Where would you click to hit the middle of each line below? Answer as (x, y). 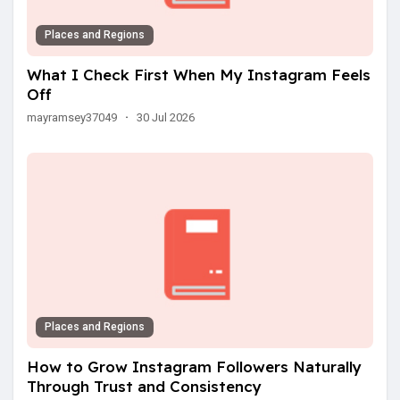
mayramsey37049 (72, 118)
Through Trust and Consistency (144, 386)
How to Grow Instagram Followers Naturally (194, 366)
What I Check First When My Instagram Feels (199, 75)
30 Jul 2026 (166, 118)
